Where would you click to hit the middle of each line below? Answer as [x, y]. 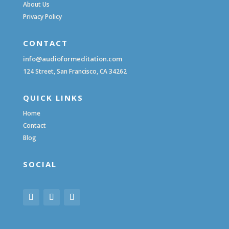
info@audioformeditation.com [72, 59]
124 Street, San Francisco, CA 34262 [75, 72]
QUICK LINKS [53, 98]
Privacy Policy [42, 17]
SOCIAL [40, 164]
